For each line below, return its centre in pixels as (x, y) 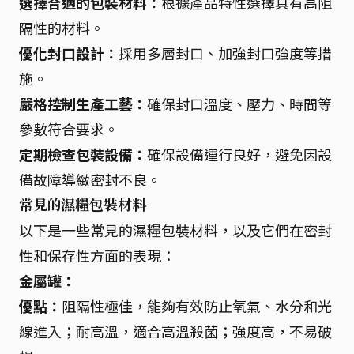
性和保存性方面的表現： (97, 255)
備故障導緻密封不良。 (90, 179)
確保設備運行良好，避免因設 (239, 154)
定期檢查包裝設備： (83, 154)
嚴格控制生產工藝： (83, 103)
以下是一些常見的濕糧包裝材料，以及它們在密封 (175, 230)
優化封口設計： (69, 53)
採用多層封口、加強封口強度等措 (225, 53)
